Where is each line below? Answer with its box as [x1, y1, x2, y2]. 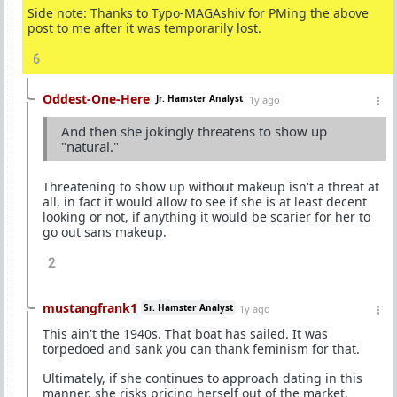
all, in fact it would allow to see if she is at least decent [43, 192, 367, 210]
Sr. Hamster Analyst [144, 300, 233, 314]
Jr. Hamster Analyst [156, 91, 243, 105]
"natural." [61, 136, 119, 155]
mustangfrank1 [43, 299, 137, 316]
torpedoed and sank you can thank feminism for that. [43, 339, 360, 357]
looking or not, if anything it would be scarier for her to [43, 207, 370, 225]
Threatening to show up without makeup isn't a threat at [43, 177, 379, 195]
